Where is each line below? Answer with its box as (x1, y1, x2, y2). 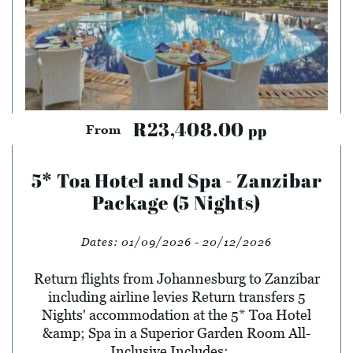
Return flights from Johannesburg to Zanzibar (33, 269, 320, 287)
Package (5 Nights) (92, 189, 261, 215)
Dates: (81, 234, 121, 248)
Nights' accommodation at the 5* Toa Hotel (42, 306, 311, 323)
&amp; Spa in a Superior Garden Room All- (42, 324, 311, 341)
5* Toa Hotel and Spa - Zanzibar (31, 167, 322, 193)
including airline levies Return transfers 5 (47, 288, 306, 305)
